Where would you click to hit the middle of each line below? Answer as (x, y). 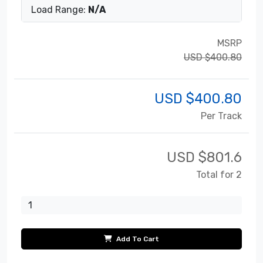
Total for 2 (219, 174)
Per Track (221, 116)
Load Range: (60, 9)
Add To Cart (137, 239)
